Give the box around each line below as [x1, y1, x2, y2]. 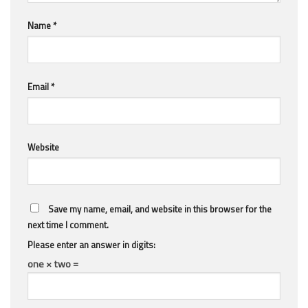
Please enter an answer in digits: [27, 237, 155, 252]
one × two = [27, 256, 78, 272]
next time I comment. [27, 217, 109, 232]
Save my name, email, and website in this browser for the [48, 201, 272, 216]
